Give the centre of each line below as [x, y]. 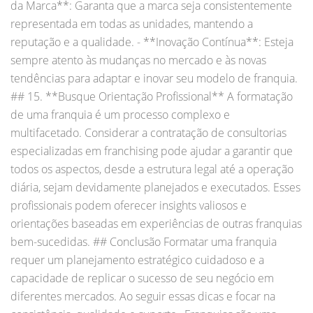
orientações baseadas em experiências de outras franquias [156, 223]
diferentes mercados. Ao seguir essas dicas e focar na [143, 296]
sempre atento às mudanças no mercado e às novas [138, 60]
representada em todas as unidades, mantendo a [132, 23]
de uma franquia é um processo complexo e [120, 114]
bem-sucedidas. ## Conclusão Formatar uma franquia [144, 241]
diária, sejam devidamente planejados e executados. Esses [155, 187]
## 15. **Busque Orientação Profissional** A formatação [152, 96]
